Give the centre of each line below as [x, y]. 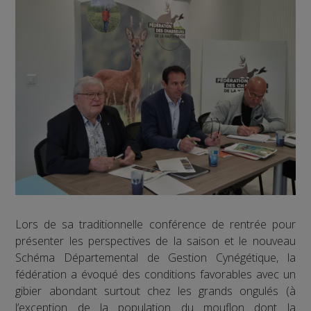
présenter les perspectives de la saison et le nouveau [155, 241]
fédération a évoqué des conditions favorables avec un [155, 274]
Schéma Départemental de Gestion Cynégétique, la [155, 257]
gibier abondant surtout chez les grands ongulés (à [155, 291]
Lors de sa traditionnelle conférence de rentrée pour [155, 224]
